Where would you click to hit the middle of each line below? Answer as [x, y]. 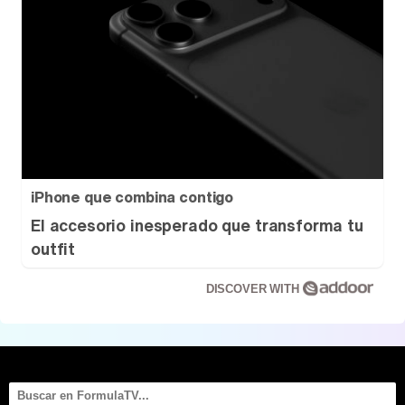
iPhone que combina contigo [132, 197]
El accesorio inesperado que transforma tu [197, 225]
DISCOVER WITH [254, 289]
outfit [53, 249]
